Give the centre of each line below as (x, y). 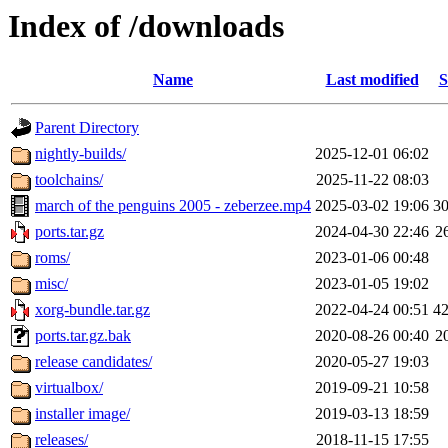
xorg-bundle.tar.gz (92, 310)
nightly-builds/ (80, 154)
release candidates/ (93, 362)
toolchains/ (69, 180)
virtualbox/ (69, 388)
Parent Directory (87, 128)
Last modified (372, 80)
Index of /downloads (146, 26)
